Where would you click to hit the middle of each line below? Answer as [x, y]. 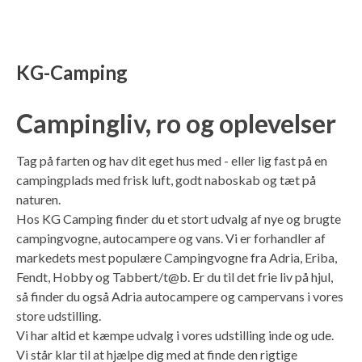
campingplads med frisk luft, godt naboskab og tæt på [166, 180]
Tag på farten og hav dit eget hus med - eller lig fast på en [172, 160]
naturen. [38, 199]
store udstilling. [59, 316]
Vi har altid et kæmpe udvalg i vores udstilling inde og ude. [175, 335]
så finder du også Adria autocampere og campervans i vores [180, 296]
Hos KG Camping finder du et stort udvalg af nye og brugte [179, 219]
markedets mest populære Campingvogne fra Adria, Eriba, [177, 257]
